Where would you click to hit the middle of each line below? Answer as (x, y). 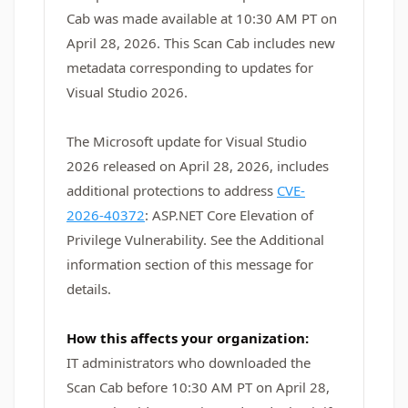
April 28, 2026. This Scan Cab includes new (201, 43)
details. (89, 289)
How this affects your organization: (188, 338)
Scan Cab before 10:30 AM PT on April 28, (198, 387)
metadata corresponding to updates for (190, 67)
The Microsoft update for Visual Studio (187, 141)
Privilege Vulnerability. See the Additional (195, 240)
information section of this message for (190, 264)
